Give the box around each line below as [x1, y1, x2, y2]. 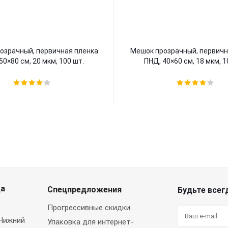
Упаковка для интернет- [47, 217, 134, 226]
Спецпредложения [47, 185, 122, 194]
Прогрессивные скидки [47, 203, 130, 212]
